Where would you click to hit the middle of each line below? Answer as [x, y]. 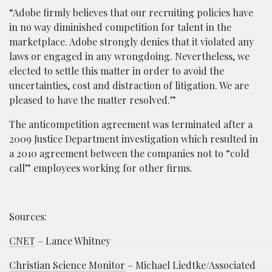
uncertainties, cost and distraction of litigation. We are [129, 85]
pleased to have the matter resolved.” [93, 100]
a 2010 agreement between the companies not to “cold [129, 153]
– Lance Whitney [73, 241]
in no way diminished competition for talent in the [120, 27]
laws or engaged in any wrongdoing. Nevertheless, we [129, 56]
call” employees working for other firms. [101, 168]
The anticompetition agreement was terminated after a [131, 124]
